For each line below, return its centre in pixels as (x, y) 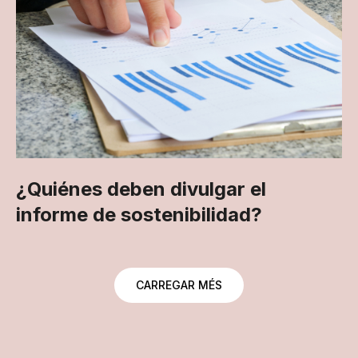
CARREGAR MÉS (179, 285)
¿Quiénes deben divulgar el (141, 189)
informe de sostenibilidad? (139, 215)
